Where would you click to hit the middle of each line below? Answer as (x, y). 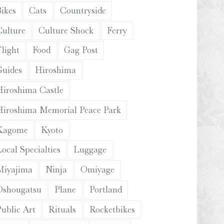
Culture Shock (66, 30)
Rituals (62, 209)
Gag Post (81, 50)
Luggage (90, 150)
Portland (105, 190)
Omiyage (97, 170)
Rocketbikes (112, 209)
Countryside (83, 10)
